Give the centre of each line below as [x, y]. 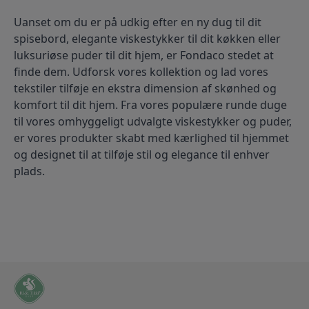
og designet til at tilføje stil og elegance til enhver [142, 155]
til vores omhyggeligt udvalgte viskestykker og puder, [153, 122]
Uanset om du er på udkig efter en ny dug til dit [138, 22]
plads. [29, 171]
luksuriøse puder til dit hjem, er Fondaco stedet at [144, 56]
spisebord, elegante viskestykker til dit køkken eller [147, 39]
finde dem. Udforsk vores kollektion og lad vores [141, 72]
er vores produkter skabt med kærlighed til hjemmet [151, 138]
